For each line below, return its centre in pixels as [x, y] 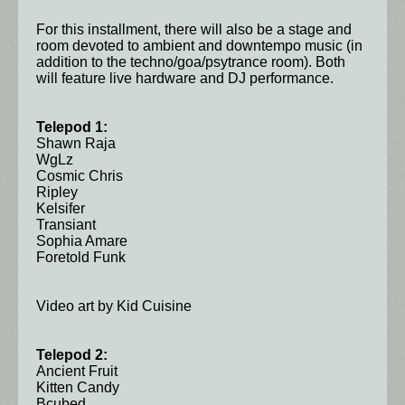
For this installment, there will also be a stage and [194, 30]
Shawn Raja [78, 144]
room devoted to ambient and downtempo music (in [199, 46]
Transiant [66, 225]
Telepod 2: [72, 355]
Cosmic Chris [81, 176]
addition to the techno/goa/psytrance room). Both [191, 62]
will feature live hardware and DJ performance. [185, 79]
